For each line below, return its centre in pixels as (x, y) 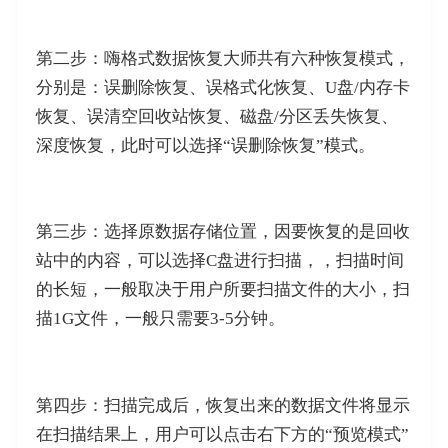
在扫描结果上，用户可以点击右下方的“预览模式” (222, 435)
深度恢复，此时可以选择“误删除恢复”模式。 (205, 145)
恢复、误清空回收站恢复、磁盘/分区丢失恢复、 (216, 116)
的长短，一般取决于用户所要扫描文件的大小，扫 (222, 290)
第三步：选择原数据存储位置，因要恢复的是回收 (222, 232)
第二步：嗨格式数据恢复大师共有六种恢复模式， (222, 58)
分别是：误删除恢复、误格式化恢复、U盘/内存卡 (222, 87)
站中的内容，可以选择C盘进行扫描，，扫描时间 (219, 261)
